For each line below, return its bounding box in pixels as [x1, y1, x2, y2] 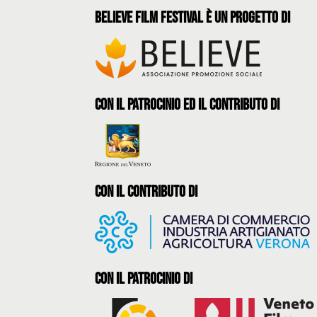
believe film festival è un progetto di [95, 8, 291, 28]
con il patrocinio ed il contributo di [95, 96, 280, 115]
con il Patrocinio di [95, 270, 193, 289]
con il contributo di [95, 183, 198, 202]
